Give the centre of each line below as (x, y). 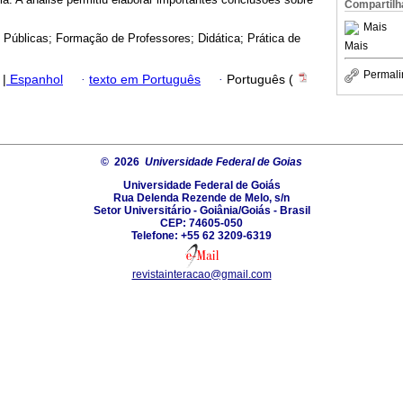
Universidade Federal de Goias (224, 161)
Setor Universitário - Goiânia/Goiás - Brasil (201, 210)
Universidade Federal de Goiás (201, 185)
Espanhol (35, 79)
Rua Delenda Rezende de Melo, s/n (201, 197)
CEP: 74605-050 (201, 223)
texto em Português (145, 79)
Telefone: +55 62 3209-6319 (201, 235)
